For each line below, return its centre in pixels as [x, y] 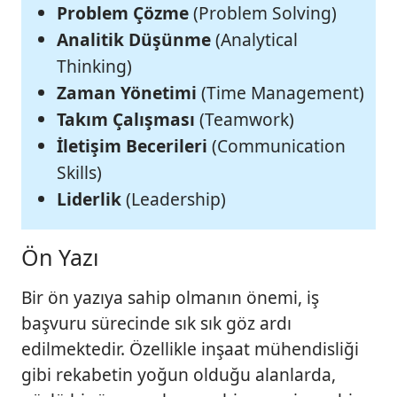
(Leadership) [174, 199]
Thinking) [94, 66]
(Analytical [254, 40]
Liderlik [89, 199]
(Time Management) [280, 93]
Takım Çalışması [126, 120]
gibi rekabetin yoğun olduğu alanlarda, [179, 375]
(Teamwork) [245, 120]
